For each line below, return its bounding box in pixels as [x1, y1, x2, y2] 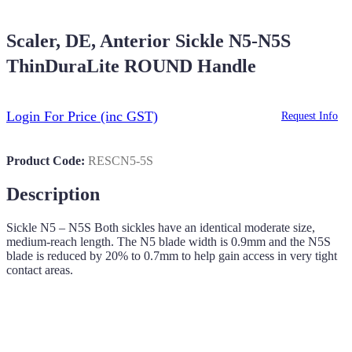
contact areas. [6, 263, 73, 277]
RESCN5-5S [88, 154, 153, 168]
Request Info [281, 110, 338, 123]
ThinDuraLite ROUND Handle [6, 56, 256, 77]
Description [6, 184, 100, 205]
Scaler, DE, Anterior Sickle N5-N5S [6, 31, 291, 52]
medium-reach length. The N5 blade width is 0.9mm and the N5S [6, 235, 331, 249]
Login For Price [6, 108, 101, 124]
